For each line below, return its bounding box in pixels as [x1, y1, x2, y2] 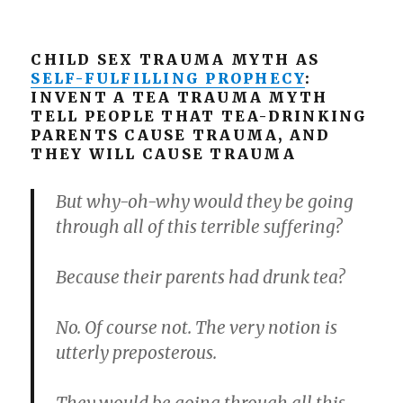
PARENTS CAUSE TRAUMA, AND [31, 126, 331, 144]
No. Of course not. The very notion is [56, 317, 338, 338]
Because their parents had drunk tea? [56, 266, 345, 288]
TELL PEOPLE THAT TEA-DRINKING [31, 107, 368, 125]
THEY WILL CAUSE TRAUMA [31, 145, 296, 163]
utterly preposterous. [56, 342, 218, 363]
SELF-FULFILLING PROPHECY [31, 69, 306, 87]
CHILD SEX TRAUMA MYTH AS [31, 50, 320, 68]
